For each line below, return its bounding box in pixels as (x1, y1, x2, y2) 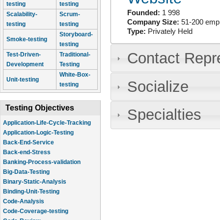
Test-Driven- (6, 51, 41, 58)
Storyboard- (59, 31, 93, 38)
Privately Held (147, 27, 192, 35)
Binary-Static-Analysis (3, 178, 66, 185)
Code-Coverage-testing (3, 208, 68, 215)
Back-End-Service (3, 139, 54, 146)
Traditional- (59, 51, 90, 58)
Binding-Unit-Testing (3, 188, 59, 195)
